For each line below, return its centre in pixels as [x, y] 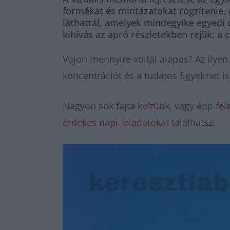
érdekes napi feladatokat [116, 122]
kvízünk [154, 106]
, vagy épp [193, 106]
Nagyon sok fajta [100, 106]
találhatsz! [192, 122]
